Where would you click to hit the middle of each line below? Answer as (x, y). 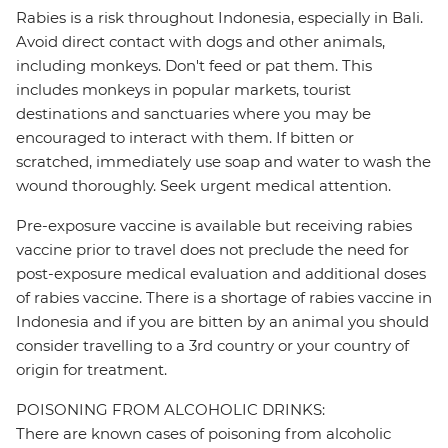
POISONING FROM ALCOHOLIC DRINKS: (170, 410)
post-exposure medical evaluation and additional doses (221, 274)
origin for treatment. (91, 370)
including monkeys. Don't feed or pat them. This (194, 66)
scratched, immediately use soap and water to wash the (223, 162)
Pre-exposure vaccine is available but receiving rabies (214, 226)
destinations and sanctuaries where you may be (193, 114)
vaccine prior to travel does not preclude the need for (212, 250)
